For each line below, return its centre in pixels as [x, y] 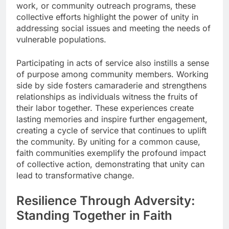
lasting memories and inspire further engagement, [112, 119]
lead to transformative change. [75, 175]
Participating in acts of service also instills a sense [113, 63]
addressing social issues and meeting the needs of [113, 28]
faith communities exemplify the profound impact [111, 153]
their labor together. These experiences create [105, 108]
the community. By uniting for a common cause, [108, 141]
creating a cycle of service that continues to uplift [111, 130]
